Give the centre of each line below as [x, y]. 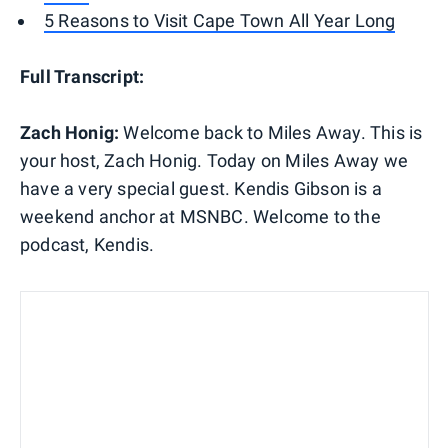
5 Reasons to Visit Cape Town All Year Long [220, 20]
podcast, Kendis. [87, 244]
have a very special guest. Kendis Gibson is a [201, 188]
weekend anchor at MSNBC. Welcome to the [200, 216]
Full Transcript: [82, 76]
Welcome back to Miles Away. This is [271, 132]
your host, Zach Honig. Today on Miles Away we [214, 160]
